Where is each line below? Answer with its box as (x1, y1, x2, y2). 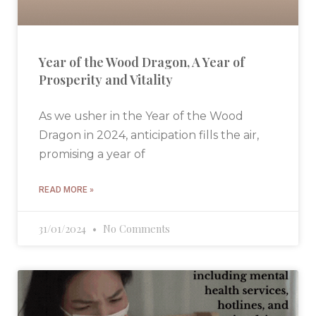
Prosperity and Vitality (39, 71, 173, 89)
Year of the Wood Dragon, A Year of (39, 54, 245, 71)
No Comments (100, 221, 170, 236)
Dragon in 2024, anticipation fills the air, (39, 128, 259, 142)
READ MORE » (39, 185, 94, 195)
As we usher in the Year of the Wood (39, 109, 243, 123)
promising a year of (39, 147, 145, 162)
